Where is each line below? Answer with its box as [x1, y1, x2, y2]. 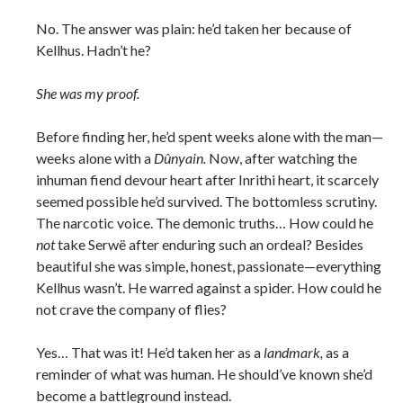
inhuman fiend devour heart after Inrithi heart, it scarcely [36, 171, 379, 189]
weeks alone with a [36, 149, 154, 167]
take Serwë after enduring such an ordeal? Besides [55, 236, 363, 254]
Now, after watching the [206, 149, 357, 167]
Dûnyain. [154, 149, 206, 167]
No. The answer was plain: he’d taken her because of [36, 20, 352, 38]
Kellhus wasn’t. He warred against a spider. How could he [36, 279, 381, 297]
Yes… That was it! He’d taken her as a [36, 344, 264, 362]
